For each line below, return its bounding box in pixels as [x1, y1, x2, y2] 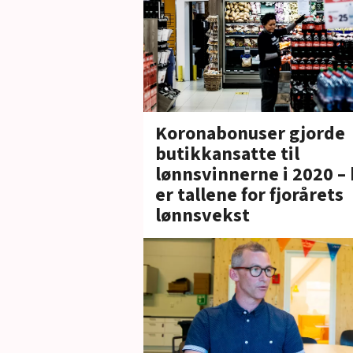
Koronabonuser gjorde [155, 120, 345, 148]
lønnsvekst [155, 202, 250, 230]
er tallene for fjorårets [155, 181, 344, 210]
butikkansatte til [155, 140, 299, 169]
